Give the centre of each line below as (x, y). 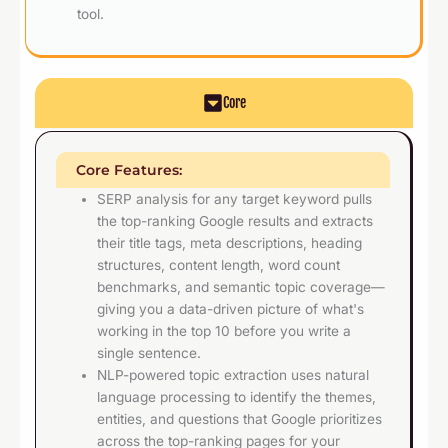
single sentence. (149, 353)
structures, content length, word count (219, 265)
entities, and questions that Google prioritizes (240, 419)
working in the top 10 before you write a (224, 331)
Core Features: (129, 170)
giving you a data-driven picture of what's (231, 309)
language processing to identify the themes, (237, 397)
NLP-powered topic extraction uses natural (233, 375)
